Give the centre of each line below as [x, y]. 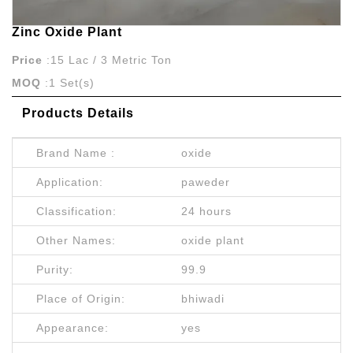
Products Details [78, 113]
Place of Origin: [81, 299]
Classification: [76, 212]
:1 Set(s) [70, 83]
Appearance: [72, 328]
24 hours [206, 212]
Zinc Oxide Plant [67, 32]
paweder [206, 182]
